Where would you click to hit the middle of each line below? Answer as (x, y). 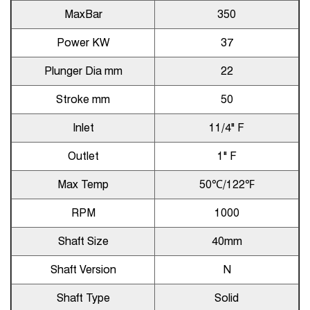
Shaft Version (83, 270)
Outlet (83, 156)
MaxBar (83, 14)
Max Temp (83, 184)
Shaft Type (83, 298)
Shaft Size (83, 241)
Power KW (83, 43)
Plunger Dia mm (83, 71)
